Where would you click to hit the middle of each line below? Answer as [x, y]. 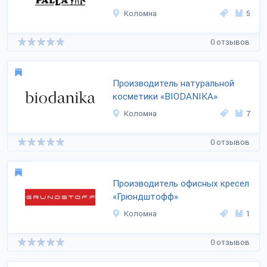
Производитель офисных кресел [181, 184]
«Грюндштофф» [145, 197]
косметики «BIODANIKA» [165, 97]
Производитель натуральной [173, 83]
